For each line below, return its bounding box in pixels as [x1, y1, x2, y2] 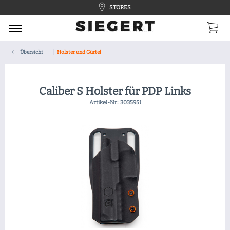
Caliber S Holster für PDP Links [39, 85, 191, 98]
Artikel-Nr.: [89, 99, 120, 106]
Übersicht [20, 49, 43, 55]
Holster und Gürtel [57, 49, 101, 55]
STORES [109, 4, 131, 11]
